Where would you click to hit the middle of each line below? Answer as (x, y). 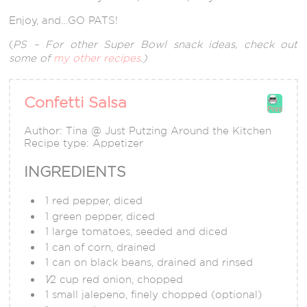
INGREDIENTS (75, 172)
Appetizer (118, 143)
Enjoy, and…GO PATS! (64, 21)
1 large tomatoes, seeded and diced (137, 232)
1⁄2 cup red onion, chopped (114, 279)
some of (32, 58)
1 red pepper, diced (94, 201)
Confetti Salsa (76, 102)
